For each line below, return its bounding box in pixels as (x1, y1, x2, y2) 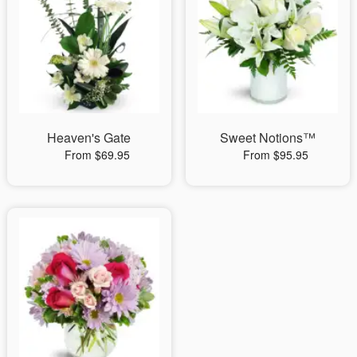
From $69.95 (64, 146, 130, 163)
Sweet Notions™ (219, 127, 316, 147)
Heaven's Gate (47, 127, 131, 147)
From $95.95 (242, 146, 308, 163)
